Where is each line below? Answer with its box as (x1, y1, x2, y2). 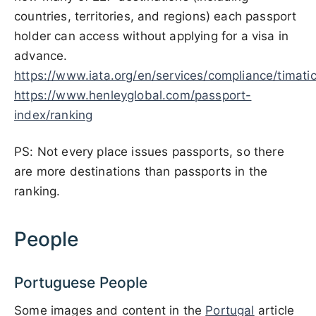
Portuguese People (14, 274, 147, 291)
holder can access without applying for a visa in (14, 29, 289, 43)
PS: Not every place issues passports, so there (14, 145, 284, 159)
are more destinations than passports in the (14, 164, 268, 178)
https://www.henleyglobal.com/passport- (14, 88, 252, 102)
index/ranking (14, 108, 93, 122)
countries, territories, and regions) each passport (14, 9, 297, 23)
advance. (14, 49, 68, 63)
